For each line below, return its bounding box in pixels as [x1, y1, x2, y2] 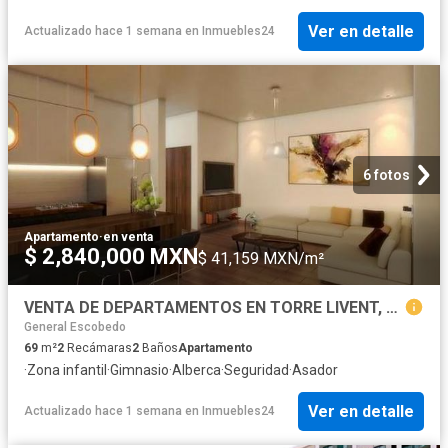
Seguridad [224, 362, 289, 379]
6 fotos [363, 167, 410, 184]
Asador [292, 362, 338, 379]
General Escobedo [24, 320, 126, 335]
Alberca [172, 362, 221, 379]
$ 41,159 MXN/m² [198, 249, 324, 269]
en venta [103, 230, 153, 245]
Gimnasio [110, 362, 169, 379]
